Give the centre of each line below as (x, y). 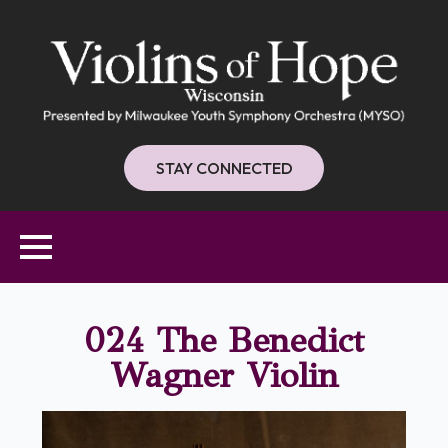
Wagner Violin (224, 376)
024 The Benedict (224, 341)
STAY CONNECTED (224, 168)
